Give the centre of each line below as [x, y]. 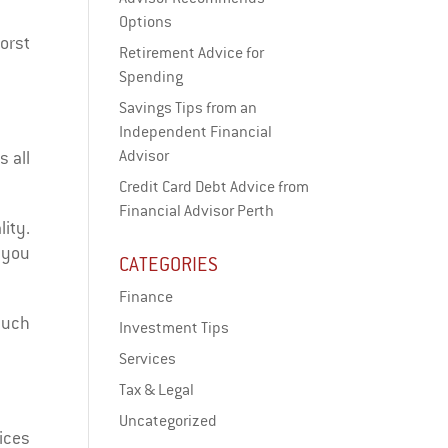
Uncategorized [168, 420]
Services [148, 358]
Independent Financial [196, 131]
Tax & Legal [157, 389]
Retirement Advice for [192, 52]
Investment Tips [174, 327]
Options [146, 21]
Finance [146, 296]
